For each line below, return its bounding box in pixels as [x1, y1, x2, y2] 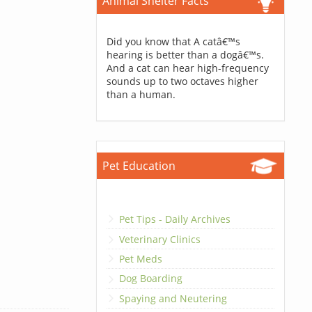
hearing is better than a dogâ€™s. [106, 48, 264, 61]
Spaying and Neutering [118, 291, 227, 305]
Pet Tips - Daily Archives [118, 212, 231, 226]
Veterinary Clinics [118, 232, 201, 246]
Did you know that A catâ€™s [106, 35, 240, 48]
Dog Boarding [118, 272, 182, 286]
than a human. [106, 88, 175, 101]
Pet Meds [118, 251, 162, 265]
